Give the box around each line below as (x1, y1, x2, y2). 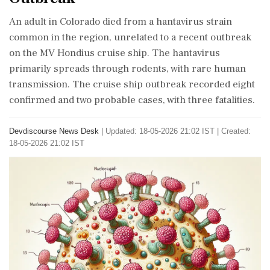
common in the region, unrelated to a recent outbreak (9, 31, 251, 44)
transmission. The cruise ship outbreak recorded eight (9, 78, 255, 91)
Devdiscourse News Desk (9, 127, 99, 136)
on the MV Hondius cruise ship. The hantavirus (9, 46, 220, 60)
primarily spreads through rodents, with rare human (9, 62, 246, 75)
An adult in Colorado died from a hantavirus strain (9, 15, 232, 28)
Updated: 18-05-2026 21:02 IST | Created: (105, 127, 251, 136)
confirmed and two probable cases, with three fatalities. (9, 93, 255, 107)
